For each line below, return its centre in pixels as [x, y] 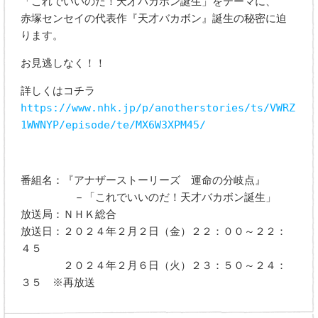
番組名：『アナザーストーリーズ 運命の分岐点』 [143, 181]
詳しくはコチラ [58, 91]
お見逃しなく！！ [64, 64]
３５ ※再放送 [58, 283]
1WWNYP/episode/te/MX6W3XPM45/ [114, 125]
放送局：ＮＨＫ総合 [69, 215]
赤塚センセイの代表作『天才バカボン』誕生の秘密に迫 [154, 19]
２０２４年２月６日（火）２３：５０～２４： [154, 266]
